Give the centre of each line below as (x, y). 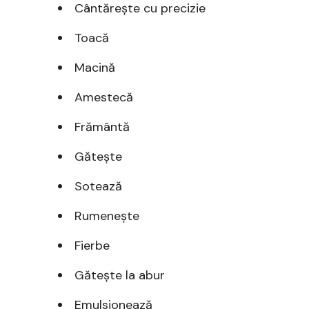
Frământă (102, 127)
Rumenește (107, 216)
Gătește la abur (120, 275)
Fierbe (92, 245)
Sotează (98, 186)
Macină (95, 67)
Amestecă (104, 97)
